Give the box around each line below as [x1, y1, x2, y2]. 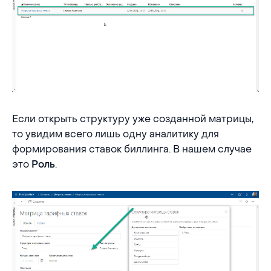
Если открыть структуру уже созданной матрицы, [12, 112, 253, 125]
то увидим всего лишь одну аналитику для [12, 127, 219, 140]
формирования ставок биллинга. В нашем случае [12, 142, 252, 155]
